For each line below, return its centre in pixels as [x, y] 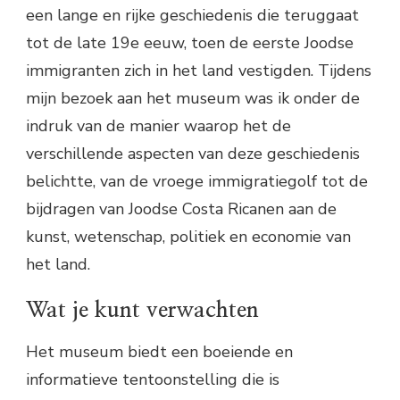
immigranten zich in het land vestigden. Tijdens [199, 70]
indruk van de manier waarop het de [158, 125]
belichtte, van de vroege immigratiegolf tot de [197, 181]
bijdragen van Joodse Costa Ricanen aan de [181, 208]
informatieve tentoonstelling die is [153, 379]
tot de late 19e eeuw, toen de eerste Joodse [190, 42]
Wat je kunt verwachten [142, 310]
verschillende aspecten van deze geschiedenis [193, 153]
